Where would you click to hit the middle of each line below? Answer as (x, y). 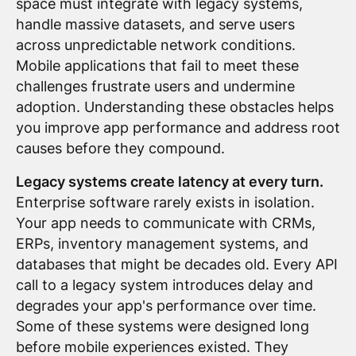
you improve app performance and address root (178, 127)
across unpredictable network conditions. (155, 44)
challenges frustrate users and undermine (155, 86)
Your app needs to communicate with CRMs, (165, 222)
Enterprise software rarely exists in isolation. (165, 202)
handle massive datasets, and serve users (155, 24)
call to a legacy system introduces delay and (164, 284)
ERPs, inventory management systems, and (162, 243)
